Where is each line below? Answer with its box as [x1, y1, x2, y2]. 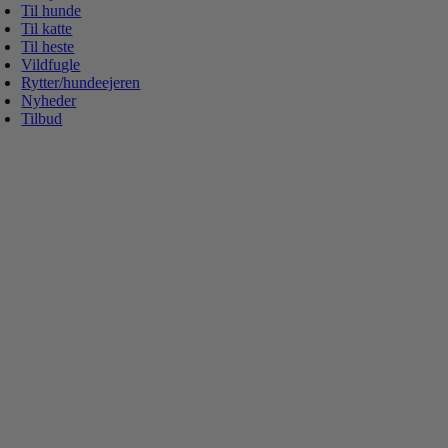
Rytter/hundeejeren [21, 74, 141, 91]
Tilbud [21, 110, 63, 127]
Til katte [21, 20, 73, 37]
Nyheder [21, 92, 77, 109]
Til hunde [21, 2, 82, 19]
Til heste [21, 38, 75, 55]
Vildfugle [21, 56, 81, 73]
